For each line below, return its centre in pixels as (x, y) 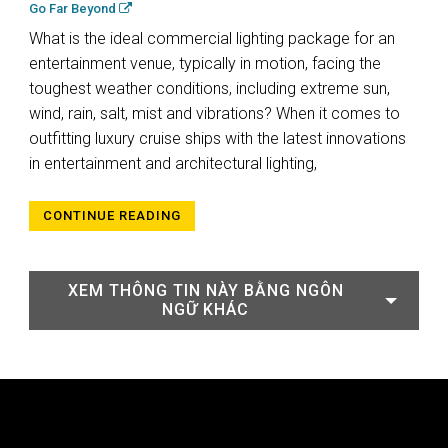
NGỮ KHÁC (205, 310)
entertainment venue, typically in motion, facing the (205, 64)
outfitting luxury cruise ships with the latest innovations (217, 139)
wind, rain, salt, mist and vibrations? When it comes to (214, 114)
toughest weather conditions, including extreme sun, (209, 89)
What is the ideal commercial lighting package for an (212, 39)
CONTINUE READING (112, 216)
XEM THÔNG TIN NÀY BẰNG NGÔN (205, 291)
